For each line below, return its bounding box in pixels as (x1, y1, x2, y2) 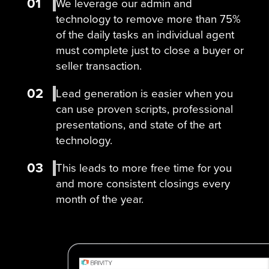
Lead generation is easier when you (55, 86, 233, 100)
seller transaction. (55, 59, 142, 73)
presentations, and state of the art (55, 118, 221, 131)
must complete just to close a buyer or (55, 43, 244, 57)
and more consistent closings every (55, 177, 230, 190)
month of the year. (55, 192, 144, 206)
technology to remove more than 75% (55, 12, 241, 26)
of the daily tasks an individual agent (55, 28, 234, 41)
